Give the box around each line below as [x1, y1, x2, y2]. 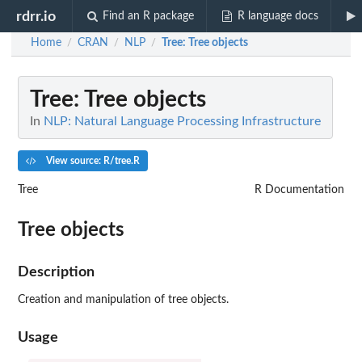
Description [18, 264, 95, 279]
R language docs [237, 11, 318, 22]
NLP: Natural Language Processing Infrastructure [44, 115, 321, 128]
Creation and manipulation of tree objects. [18, 293, 229, 305]
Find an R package [103, 11, 195, 22]
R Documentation [255, 183, 344, 196]
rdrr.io [16, 9, 57, 23]
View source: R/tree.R [43, 155, 140, 166]
